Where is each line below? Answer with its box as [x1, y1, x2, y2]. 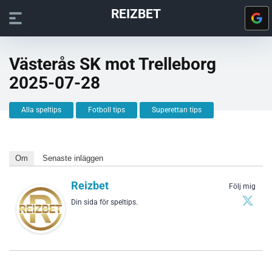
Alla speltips [21, 106, 61, 114]
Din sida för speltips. [71, 198, 138, 206]
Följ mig [229, 182, 256, 191]
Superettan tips [152, 106, 202, 114]
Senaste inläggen [42, 154, 103, 163]
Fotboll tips [88, 106, 125, 114]
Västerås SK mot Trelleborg [9, 54, 216, 74]
